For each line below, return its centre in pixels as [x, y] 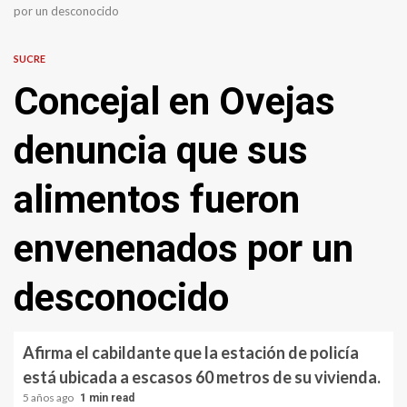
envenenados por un [184, 248]
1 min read [107, 398]
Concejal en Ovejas [174, 101]
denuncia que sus [161, 150]
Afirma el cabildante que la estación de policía [191, 352]
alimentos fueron [157, 199]
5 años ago [49, 397]
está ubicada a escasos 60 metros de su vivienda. [202, 377]
